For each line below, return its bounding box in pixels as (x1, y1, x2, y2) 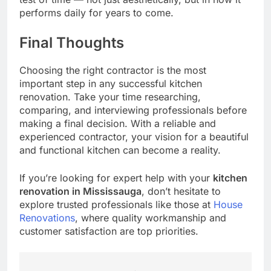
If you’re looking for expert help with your (19, 171, 213, 184)
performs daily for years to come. (19, 6, 174, 19)
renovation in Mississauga (19, 184, 142, 197)
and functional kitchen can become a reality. (19, 143, 221, 156)
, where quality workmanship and (75, 211, 226, 224)
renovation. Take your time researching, (19, 90, 201, 103)
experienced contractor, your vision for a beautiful (19, 130, 249, 143)
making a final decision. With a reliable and (19, 117, 216, 129)
